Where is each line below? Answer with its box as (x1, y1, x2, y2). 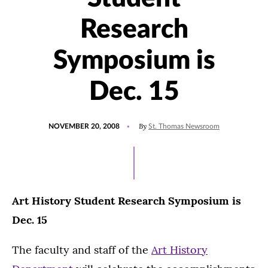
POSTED (48, 117, 76, 124)
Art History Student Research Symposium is (12, 194, 241, 208)
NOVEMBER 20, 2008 (48, 123, 120, 130)
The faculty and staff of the (12, 243, 151, 257)
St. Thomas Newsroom (148, 123, 220, 130)
